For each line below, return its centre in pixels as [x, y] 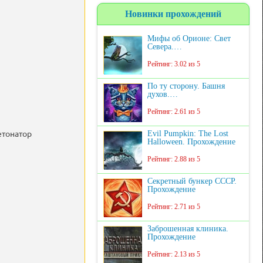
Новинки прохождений [173, 14]
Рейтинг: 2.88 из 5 [174, 159]
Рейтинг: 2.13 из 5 [174, 254]
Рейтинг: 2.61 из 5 [174, 112]
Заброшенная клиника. [188, 229]
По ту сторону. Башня [186, 86]
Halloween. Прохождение [191, 142]
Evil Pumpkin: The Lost [188, 134]
